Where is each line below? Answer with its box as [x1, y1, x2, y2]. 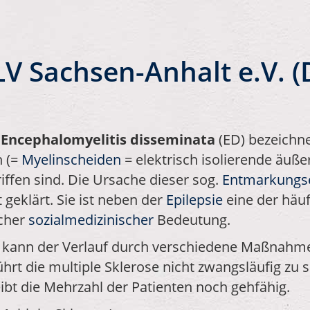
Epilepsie [166, 190, 223, 209]
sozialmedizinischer [28, 210, 154, 229]
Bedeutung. [154, 210, 230, 229]
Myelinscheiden [21, 150, 121, 169]
